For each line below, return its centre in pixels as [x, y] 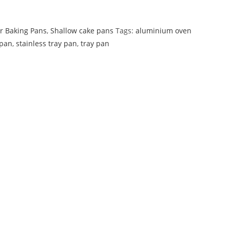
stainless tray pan [46, 43]
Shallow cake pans [82, 31]
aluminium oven [164, 31]
